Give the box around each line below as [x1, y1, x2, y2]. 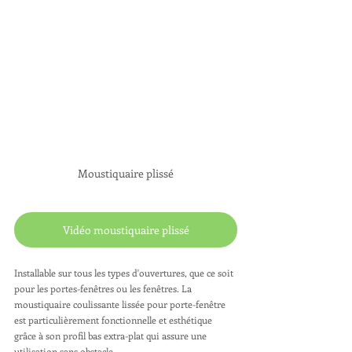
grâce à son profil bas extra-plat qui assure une [14, 329, 209, 342]
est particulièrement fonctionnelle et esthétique [14, 313, 214, 326]
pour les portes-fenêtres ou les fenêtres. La [14, 282, 194, 295]
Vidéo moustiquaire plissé [62, 222, 189, 237]
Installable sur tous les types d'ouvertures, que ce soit [14, 266, 236, 279]
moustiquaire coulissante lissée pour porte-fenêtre [14, 298, 228, 310]
